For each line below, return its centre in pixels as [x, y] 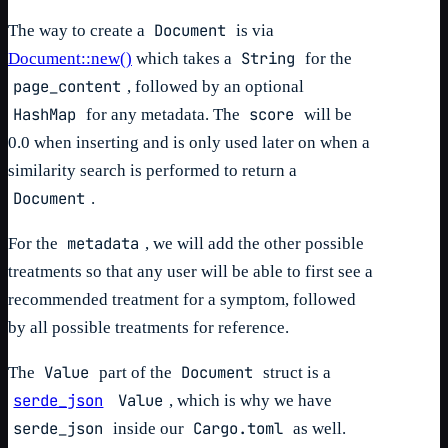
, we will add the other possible [254, 243]
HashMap [45, 114]
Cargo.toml [238, 428]
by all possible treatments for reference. [148, 327]
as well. [317, 428]
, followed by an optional [215, 86]
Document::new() [70, 58]
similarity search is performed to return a [152, 170]
